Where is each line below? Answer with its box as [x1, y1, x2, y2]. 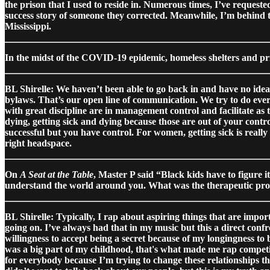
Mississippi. [5, 20, 51, 31]
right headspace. [5, 137, 72, 148]
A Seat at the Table [20, 169, 93, 180]
